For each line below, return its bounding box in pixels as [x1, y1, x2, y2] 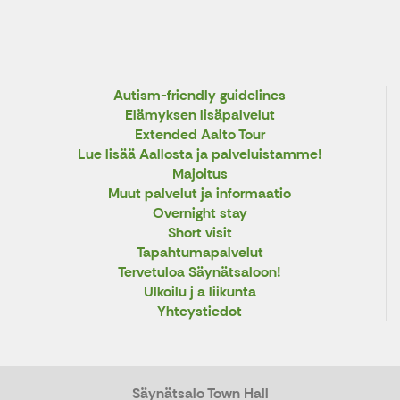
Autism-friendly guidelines [113, 85, 286, 104]
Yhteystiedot [157, 301, 242, 321]
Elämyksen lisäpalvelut [124, 104, 275, 124]
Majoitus [171, 163, 228, 183]
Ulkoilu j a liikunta [143, 281, 256, 301]
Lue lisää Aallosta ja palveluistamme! [77, 144, 322, 163]
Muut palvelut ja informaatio [108, 183, 291, 203]
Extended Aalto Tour [134, 124, 265, 144]
